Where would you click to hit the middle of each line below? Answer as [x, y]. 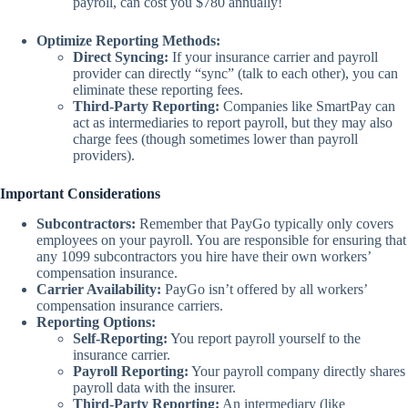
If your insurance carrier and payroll [273, 57]
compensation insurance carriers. [130, 305]
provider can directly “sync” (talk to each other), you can [235, 74]
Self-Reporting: [120, 338]
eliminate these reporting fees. [158, 90]
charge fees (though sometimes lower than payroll [215, 139]
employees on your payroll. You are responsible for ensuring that [221, 240]
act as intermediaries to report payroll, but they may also [233, 123]
